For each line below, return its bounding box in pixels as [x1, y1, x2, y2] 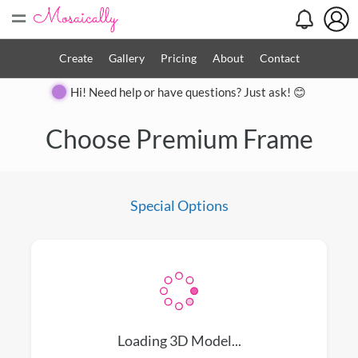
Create [58, 51, 93, 65]
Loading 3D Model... [117, 332, 241, 350]
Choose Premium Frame [45, 122, 313, 154]
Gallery [108, 51, 145, 65]
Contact [259, 51, 300, 65]
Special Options [129, 197, 229, 215]
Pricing [160, 51, 197, 65]
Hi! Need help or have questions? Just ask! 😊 [70, 85, 306, 99]
